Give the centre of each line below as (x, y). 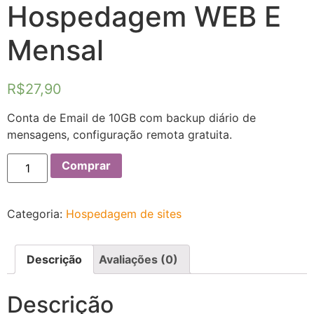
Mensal (55, 50)
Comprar (87, 166)
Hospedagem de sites (124, 213)
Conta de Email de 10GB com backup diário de (131, 118)
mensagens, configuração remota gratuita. (120, 135)
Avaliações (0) (138, 259)
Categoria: (36, 213)
